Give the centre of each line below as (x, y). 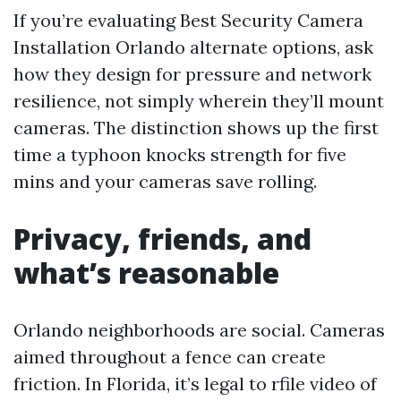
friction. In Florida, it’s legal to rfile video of (195, 384)
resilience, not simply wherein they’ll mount (199, 101)
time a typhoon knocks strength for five (180, 154)
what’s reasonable (146, 273)
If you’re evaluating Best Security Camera (188, 20)
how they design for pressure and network (192, 74)
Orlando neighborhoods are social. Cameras (199, 330)
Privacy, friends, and (162, 239)
